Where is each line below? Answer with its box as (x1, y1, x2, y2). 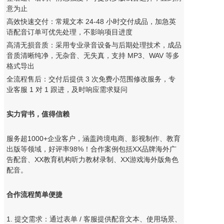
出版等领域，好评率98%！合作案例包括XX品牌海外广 (6, 144, 176, 153)
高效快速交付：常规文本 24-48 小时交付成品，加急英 (6, 17, 176, 25)
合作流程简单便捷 (6, 190, 62, 198)
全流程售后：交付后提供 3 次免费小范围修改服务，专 (6, 74, 175, 83)
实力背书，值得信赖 (6, 109, 69, 118)
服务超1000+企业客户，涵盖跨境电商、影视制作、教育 (6, 134, 180, 142)
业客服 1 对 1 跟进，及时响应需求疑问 (6, 85, 127, 93)
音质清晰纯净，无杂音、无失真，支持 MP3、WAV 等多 (6, 51, 179, 59)
